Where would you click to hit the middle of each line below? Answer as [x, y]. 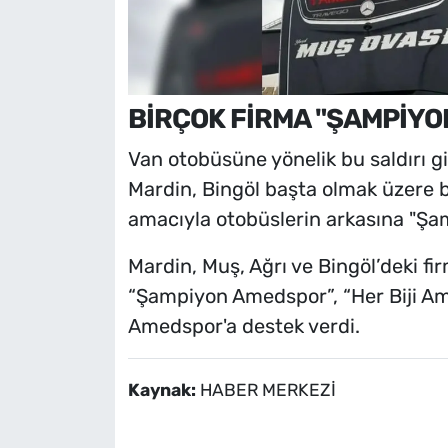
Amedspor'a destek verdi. [243, 325]
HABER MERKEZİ [267, 389]
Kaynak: [163, 389]
